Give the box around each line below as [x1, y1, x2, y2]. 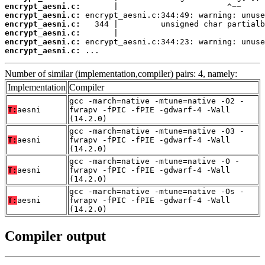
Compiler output [5, 228, 106, 244]
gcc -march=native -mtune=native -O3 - [69, 126, 244, 135]
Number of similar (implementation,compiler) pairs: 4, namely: [5, 68, 237, 79]
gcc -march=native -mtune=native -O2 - [69, 96, 244, 105]
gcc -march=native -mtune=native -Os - [69, 186, 244, 196]
